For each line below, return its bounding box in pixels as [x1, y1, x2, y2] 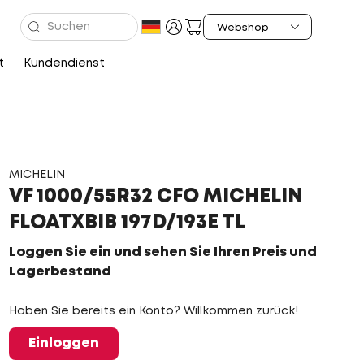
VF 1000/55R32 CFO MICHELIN [8, 188, 303, 206]
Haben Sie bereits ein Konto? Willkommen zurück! [8, 306, 298, 316]
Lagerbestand [8, 266, 111, 278]
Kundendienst [23, 58, 105, 68]
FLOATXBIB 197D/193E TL [8, 214, 245, 232]
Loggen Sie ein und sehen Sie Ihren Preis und [8, 246, 317, 258]
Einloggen [28, 337, 99, 349]
